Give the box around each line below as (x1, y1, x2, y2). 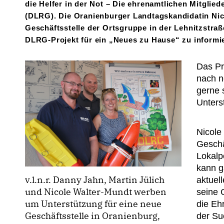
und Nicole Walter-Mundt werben (25, 185, 166, 197)
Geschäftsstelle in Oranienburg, (25, 209, 160, 221)
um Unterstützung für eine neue (25, 197, 161, 209)
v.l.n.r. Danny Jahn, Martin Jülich (25, 173, 164, 185)
